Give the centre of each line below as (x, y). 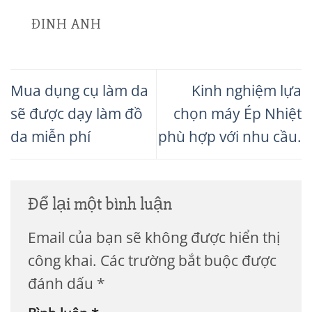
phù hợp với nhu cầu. (230, 137)
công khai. (62, 261)
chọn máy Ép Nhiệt (237, 114)
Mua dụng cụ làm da (79, 91)
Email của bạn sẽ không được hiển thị (154, 238)
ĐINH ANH (67, 24)
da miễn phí (50, 137)
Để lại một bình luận (102, 204)
